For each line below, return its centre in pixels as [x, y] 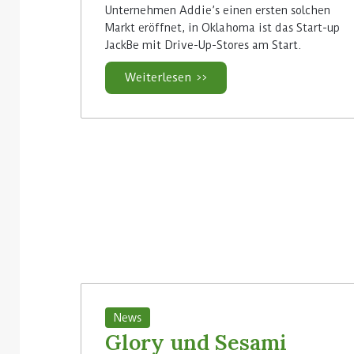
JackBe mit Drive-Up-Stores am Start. [203, 45]
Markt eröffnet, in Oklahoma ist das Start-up [222, 28]
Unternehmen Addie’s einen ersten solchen [218, 11]
